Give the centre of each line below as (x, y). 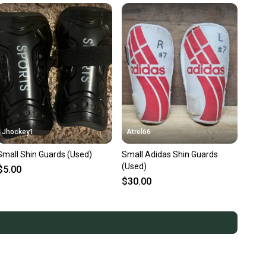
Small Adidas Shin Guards (170, 155)
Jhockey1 (18, 132)
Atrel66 (139, 132)
